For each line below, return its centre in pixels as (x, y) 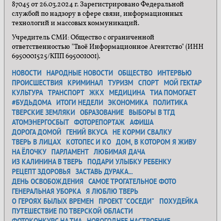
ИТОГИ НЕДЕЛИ (80, 103)
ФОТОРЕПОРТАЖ (99, 123)
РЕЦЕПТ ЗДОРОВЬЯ (41, 172)
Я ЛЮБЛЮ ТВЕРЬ (112, 192)
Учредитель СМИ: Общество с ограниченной (83, 38)
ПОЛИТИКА (170, 103)
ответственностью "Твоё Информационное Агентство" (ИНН (108, 47)
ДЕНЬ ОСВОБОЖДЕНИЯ (48, 182)
